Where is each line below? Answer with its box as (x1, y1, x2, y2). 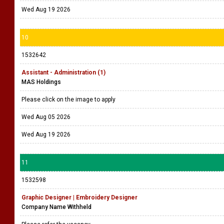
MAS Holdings (21, 78, 61, 85)
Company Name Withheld (21, 203, 91, 210)
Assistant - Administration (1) (21, 69, 105, 76)
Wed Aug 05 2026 (21, 113, 70, 120)
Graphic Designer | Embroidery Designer (21, 194, 137, 201)
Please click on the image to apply (21, 96, 117, 103)
